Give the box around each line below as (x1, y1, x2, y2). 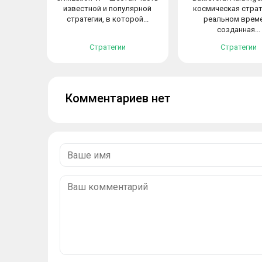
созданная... (216, 25, 260, 34)
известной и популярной (63, 4, 152, 13)
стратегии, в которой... (66, 15, 149, 23)
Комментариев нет (65, 91, 171, 105)
